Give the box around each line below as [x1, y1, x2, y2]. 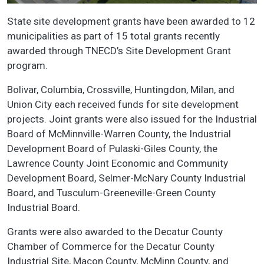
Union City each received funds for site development [7, 98, 239, 110]
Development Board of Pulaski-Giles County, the [7, 142, 217, 154]
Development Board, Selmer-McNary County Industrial [7, 171, 246, 184]
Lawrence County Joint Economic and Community [7, 157, 228, 169]
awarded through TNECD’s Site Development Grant [7, 44, 231, 57]
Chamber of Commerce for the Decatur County [7, 240, 214, 252]
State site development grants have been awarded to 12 [7, 15, 255, 27]
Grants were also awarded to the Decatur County [7, 225, 223, 237]
